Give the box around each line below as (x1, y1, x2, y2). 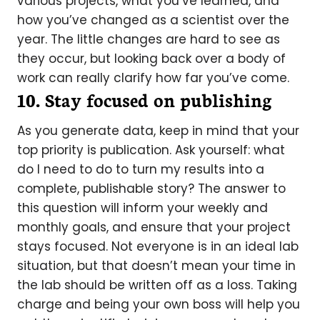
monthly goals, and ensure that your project (17, 219, 291, 236)
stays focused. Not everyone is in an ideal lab (17, 238, 299, 255)
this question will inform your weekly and (17, 199, 268, 216)
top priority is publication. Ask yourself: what (17, 141, 285, 159)
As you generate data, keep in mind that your (17, 122, 299, 139)
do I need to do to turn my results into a (17, 161, 264, 178)
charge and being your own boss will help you (17, 296, 300, 313)
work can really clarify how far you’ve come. (17, 69, 289, 86)
